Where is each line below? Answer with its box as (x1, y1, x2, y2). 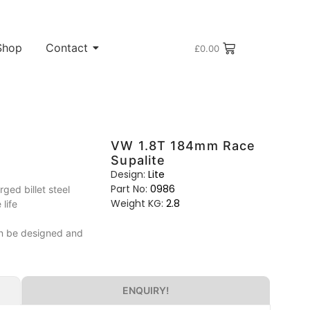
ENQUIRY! (122, 284, 169, 297)
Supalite (111, 153, 166, 168)
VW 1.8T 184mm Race (111, 138, 256, 154)
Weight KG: (111, 197, 164, 211)
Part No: (111, 182, 148, 197)
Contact (45, 41, 88, 55)
